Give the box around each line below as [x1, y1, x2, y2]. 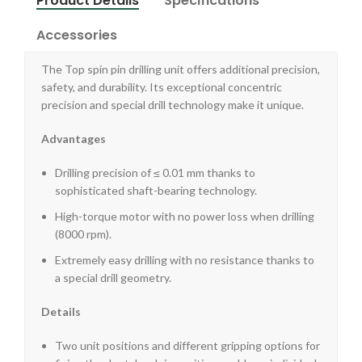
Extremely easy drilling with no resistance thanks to [55, 253, 314, 267]
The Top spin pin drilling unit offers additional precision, [41, 62, 320, 77]
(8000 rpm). [55, 227, 112, 242]
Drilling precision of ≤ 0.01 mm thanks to [55, 166, 255, 180]
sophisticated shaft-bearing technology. [55, 183, 257, 198]
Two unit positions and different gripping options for [55, 339, 320, 353]
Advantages [41, 132, 106, 146]
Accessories [36, 26, 117, 45]
